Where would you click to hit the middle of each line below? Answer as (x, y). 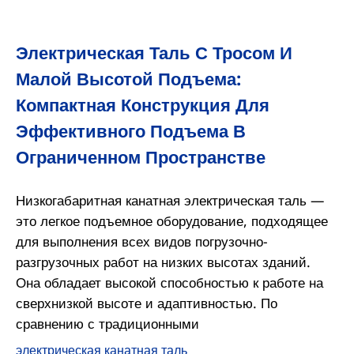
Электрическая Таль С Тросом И (154, 52)
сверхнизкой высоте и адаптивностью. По (146, 302)
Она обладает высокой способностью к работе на (169, 282)
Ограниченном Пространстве (140, 156)
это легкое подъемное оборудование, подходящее (171, 220)
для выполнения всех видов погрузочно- (141, 241)
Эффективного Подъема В (130, 130)
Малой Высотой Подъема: (128, 78)
